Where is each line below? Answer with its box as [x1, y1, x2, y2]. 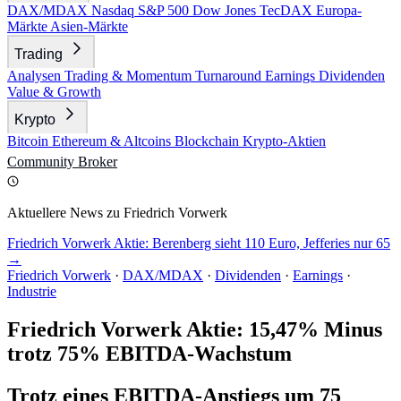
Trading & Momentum [64, 68, 195, 83]
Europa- [316, 3, 362, 18]
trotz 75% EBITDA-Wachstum [7, 341, 292, 365]
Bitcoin [7, 133, 52, 149]
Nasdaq [91, 3, 138, 18]
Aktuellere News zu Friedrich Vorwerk [7, 205, 227, 220]
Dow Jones [192, 3, 260, 18]
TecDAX [260, 3, 316, 18]
